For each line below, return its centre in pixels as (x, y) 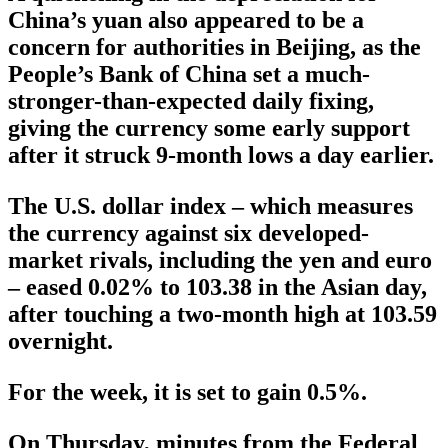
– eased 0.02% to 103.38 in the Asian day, (217, 287)
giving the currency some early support (209, 128)
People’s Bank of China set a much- (189, 74)
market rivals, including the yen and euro (220, 260)
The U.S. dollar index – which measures (210, 206)
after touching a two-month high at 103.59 (222, 314)
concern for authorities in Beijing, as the (214, 47)
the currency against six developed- (188, 233)
